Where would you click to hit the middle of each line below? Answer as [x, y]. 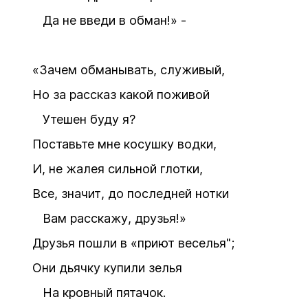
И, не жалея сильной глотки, [118, 169]
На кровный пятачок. [99, 293]
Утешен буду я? [84, 119]
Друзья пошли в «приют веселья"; [133, 243]
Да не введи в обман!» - [109, 20]
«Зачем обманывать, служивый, [129, 70]
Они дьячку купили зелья [107, 268]
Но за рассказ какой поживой [121, 95]
